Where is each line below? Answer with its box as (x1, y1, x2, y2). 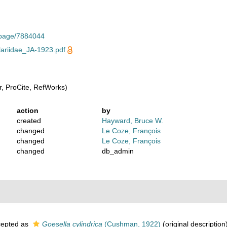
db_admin (101, 147, 134, 155)
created (17, 117, 42, 125)
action (17, 106, 39, 115)
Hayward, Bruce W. (101, 117, 163, 125)
